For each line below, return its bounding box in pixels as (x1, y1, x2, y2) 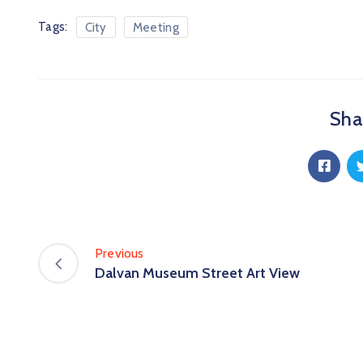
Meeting (132, 19, 179, 35)
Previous (95, 246, 144, 262)
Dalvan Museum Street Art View (95, 264, 300, 283)
